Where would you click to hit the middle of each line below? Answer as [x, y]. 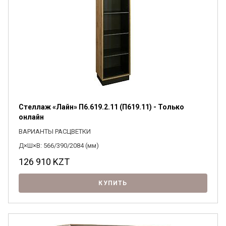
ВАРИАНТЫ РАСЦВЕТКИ [55, 131]
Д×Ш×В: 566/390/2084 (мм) [59, 146]
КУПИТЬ [113, 183]
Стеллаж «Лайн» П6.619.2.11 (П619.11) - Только [101, 107]
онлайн [31, 117]
